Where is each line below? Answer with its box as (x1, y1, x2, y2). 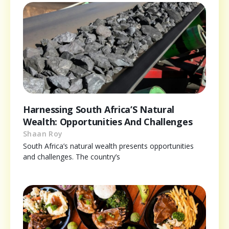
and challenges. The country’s (23, 152, 120, 162)
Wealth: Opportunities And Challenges (23, 116, 193, 128)
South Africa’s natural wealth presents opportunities (23, 141, 194, 151)
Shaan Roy (23, 129, 63, 139)
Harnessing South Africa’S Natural (23, 103, 175, 116)
